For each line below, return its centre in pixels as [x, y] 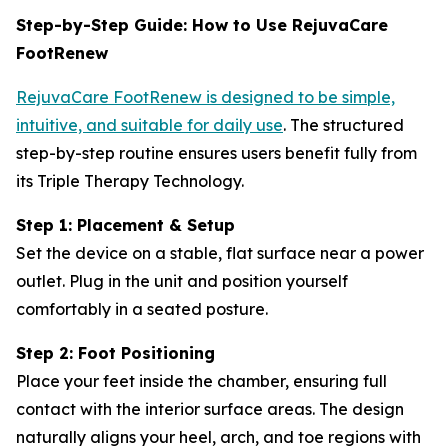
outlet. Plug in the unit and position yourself [182, 280]
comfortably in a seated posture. [142, 308]
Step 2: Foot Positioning [115, 352]
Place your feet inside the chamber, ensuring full [201, 380]
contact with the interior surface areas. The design [210, 408]
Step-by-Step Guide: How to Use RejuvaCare [202, 24]
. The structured [343, 124]
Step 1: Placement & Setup [125, 224]
